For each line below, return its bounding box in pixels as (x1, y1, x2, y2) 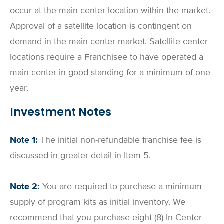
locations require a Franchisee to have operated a (10, 51, 203, 63)
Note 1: (10, 134, 40, 145)
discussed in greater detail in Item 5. (10, 149, 151, 161)
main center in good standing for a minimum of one (10, 67, 210, 78)
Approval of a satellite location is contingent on (10, 20, 192, 32)
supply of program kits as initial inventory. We (10, 196, 185, 208)
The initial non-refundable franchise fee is (40, 134, 201, 145)
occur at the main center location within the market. (10, 5, 210, 16)
